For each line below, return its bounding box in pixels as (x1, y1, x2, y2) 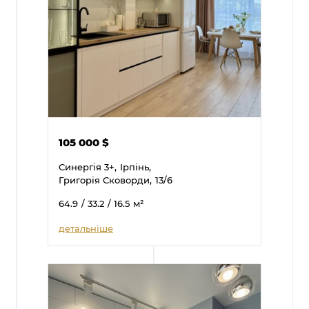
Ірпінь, (120, 160, 152, 172)
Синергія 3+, (59, 160, 117, 172)
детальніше (59, 221, 114, 234)
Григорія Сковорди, (59, 173, 152, 186)
